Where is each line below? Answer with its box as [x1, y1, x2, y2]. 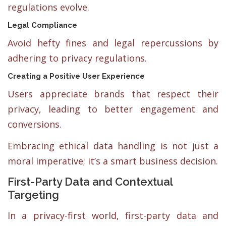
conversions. [8, 118, 62, 130]
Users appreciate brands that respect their [8, 87, 218, 100]
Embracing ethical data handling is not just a [8, 140, 218, 152]
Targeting [8, 188, 59, 202]
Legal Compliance [8, 20, 77, 29]
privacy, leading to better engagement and [8, 102, 218, 115]
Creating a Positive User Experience [8, 71, 145, 80]
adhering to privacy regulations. [8, 51, 147, 64]
